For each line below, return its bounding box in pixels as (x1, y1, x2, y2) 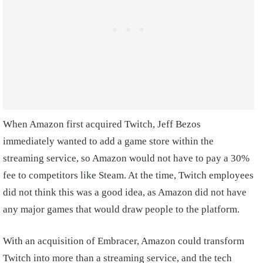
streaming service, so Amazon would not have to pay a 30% (3, 152, 249, 164)
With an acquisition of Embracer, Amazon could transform (3, 235, 244, 247)
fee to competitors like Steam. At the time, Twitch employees (3, 169, 254, 181)
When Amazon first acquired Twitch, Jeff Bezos (3, 118, 201, 130)
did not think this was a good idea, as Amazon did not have (3, 186, 247, 198)
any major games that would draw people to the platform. (3, 203, 242, 215)
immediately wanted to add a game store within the (3, 135, 214, 147)
